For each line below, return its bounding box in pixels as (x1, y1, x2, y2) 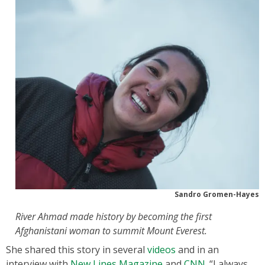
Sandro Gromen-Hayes (174, 189, 259, 199)
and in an (176, 243, 219, 256)
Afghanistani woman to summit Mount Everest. (15, 224, 207, 237)
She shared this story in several (6, 243, 147, 256)
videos (147, 243, 176, 256)
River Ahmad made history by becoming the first (15, 209, 212, 223)
